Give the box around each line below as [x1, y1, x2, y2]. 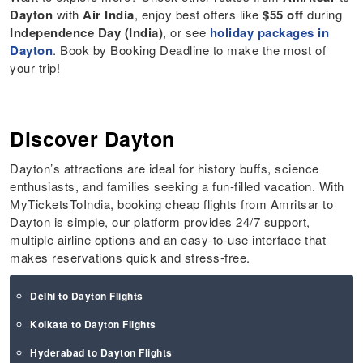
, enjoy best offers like [134, 6, 263, 23]
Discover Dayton [10, 124, 175, 154]
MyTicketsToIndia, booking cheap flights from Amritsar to [10, 195, 334, 213]
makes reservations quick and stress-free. [10, 249, 258, 267]
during [303, 6, 343, 23]
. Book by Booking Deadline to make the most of [53, 41, 327, 59]
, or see [163, 23, 210, 41]
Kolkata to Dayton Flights [30, 317, 156, 332]
